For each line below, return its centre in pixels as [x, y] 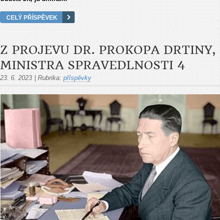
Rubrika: [50, 78]
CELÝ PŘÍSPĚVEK [32, 18]
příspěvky [77, 78]
